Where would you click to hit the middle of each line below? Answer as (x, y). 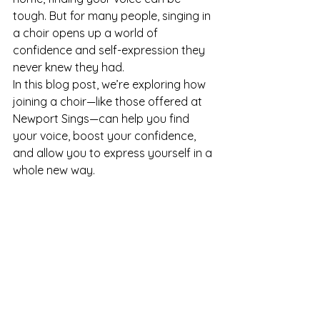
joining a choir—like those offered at (109, 101)
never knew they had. (69, 67)
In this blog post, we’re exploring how (111, 84)
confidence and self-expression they (110, 50)
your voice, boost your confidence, (106, 136)
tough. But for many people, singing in (113, 16)
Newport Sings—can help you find (102, 119)
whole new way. (54, 170)
